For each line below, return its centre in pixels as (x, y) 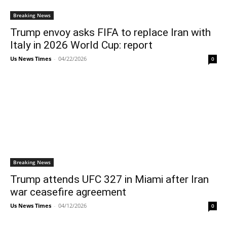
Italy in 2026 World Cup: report (81, 45)
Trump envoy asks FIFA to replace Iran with (110, 32)
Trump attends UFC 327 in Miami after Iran (109, 179)
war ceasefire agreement (68, 192)
